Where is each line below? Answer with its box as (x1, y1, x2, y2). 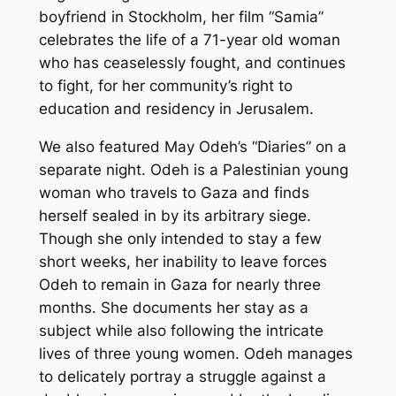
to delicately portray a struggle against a (38, 367, 326, 385)
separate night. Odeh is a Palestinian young (38, 160, 348, 179)
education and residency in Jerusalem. (38, 99, 314, 118)
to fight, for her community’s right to (38, 76, 293, 95)
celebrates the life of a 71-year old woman (38, 30, 340, 49)
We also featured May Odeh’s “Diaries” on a (38, 137, 346, 156)
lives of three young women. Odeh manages (38, 344, 353, 362)
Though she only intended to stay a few (38, 229, 322, 247)
